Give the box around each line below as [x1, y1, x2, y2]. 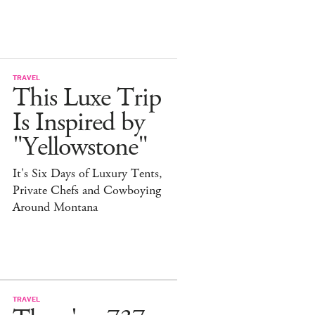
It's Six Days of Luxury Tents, [13, 165, 162, 182]
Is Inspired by [13, 105, 145, 140]
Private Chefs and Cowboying [13, 181, 161, 199]
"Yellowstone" [13, 129, 148, 165]
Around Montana [13, 198, 98, 216]
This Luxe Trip [13, 80, 161, 115]
